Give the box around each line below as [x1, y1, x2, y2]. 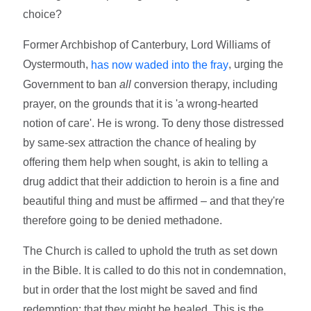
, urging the [228, 58, 284, 71]
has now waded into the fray [91, 58, 229, 71]
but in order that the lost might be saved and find [23, 283, 258, 296]
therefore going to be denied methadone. [23, 214, 223, 226]
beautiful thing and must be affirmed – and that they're [23, 194, 285, 207]
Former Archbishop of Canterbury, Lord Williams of [23, 39, 271, 51]
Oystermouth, [23, 58, 92, 71]
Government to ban [23, 78, 117, 90]
